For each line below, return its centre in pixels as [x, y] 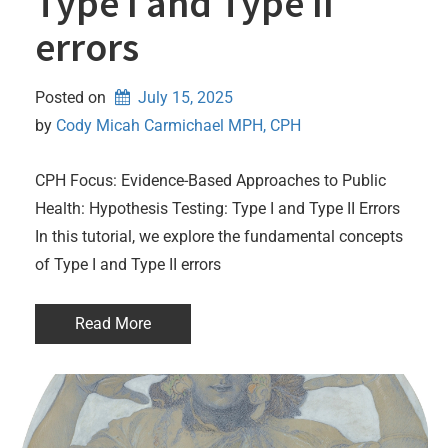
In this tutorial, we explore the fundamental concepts [219, 236]
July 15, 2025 [185, 97]
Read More [113, 323]
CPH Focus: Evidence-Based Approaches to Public [210, 180]
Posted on [72, 97]
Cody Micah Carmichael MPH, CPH [178, 125]
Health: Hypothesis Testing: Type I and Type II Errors [217, 208]
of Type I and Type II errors [128, 264]
